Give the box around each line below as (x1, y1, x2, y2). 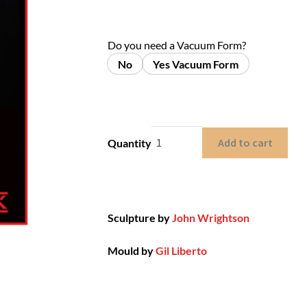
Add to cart (217, 136, 273, 150)
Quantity (107, 136, 151, 150)
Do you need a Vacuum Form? (107, 38, 246, 52)
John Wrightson (171, 211, 249, 225)
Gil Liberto (155, 243, 207, 257)
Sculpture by (107, 211, 172, 225)
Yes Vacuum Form (152, 57, 238, 71)
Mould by (107, 243, 156, 257)
